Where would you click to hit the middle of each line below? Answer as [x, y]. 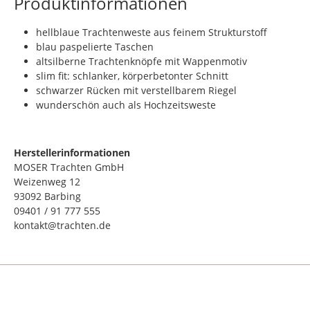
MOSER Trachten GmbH [69, 167]
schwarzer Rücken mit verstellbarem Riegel [136, 90]
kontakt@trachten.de [62, 225]
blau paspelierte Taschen [95, 47]
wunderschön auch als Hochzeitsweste [126, 105]
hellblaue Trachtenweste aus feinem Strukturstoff [152, 32]
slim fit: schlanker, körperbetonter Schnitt [132, 76]
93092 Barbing [47, 196]
